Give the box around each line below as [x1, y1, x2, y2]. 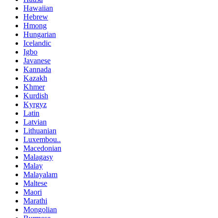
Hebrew [23, 12, 48, 21]
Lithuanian [23, 126, 56, 135]
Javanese [23, 56, 51, 65]
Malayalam [23, 170, 57, 179]
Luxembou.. [23, 135, 61, 144]
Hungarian [23, 30, 56, 38]
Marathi [23, 196, 47, 205]
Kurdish [23, 91, 48, 100]
